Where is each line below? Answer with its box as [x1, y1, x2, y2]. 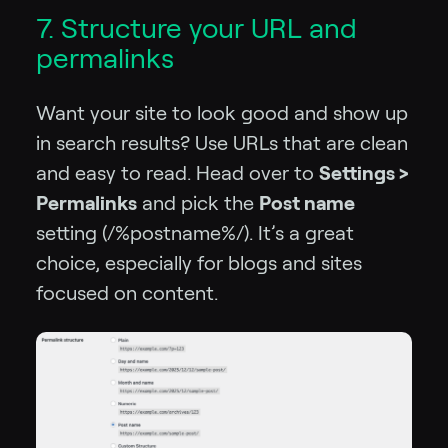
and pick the [137, 191, 259, 214]
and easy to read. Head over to [36, 161, 319, 184]
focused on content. [36, 281, 218, 304]
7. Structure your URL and [36, 12, 357, 44]
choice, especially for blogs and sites [36, 251, 362, 274]
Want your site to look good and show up [36, 101, 408, 124]
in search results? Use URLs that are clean [36, 131, 408, 154]
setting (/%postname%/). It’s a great [36, 221, 354, 244]
